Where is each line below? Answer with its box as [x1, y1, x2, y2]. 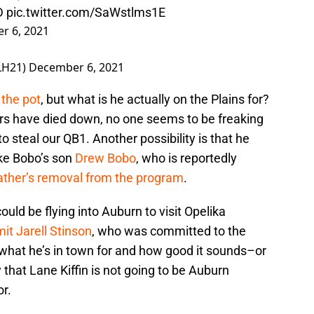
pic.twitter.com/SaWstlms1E [6, 5, 165, 20]
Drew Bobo [75, 151, 136, 166]
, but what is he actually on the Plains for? [41, 92, 269, 107]
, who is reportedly [136, 151, 237, 166]
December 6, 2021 [29, 60, 124, 76]
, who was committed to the [92, 224, 246, 239]
